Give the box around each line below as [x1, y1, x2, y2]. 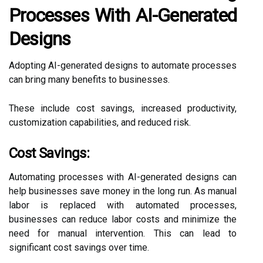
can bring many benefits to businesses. [9, 74, 170, 85]
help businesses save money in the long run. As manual [9, 186, 237, 197]
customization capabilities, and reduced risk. [9, 117, 191, 128]
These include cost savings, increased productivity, [9, 103, 237, 114]
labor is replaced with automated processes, [9, 200, 237, 211]
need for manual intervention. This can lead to [9, 228, 237, 239]
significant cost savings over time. [9, 242, 149, 253]
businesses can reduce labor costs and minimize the [9, 214, 237, 225]
